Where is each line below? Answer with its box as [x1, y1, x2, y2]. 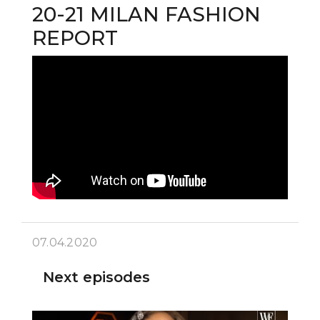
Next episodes [43, 268, 150, 286]
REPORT [32, 25, 118, 50]
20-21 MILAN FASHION [32, 1, 261, 26]
